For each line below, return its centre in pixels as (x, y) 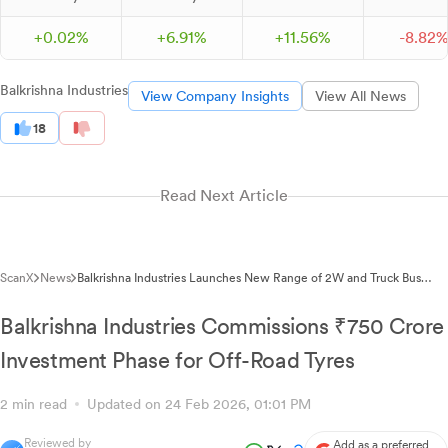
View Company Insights (215, 96)
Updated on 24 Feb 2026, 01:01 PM (195, 404)
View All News (360, 96)
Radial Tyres (109, 292)
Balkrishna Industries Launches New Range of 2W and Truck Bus (249, 278)
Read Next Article (224, 196)
